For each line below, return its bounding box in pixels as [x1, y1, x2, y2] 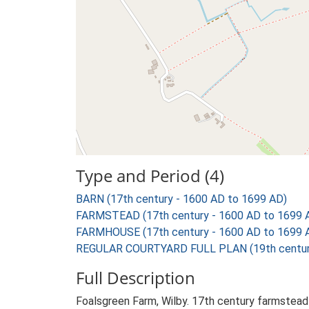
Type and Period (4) [76, 164, 224, 187]
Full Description [76, 266, 195, 289]
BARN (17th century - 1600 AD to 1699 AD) [76, 192, 287, 206]
